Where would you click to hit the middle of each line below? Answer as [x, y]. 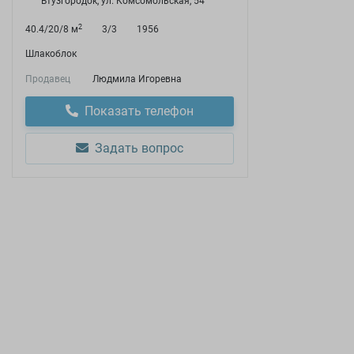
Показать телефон [139, 111]
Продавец [48, 79]
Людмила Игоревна [137, 79]
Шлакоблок [51, 54]
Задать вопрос [139, 148]
